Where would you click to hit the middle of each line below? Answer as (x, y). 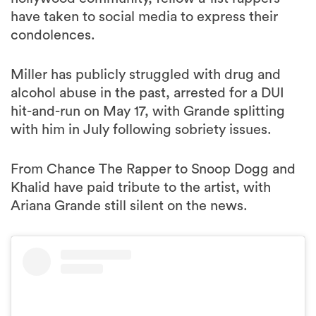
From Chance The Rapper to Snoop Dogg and (153, 169)
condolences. (53, 35)
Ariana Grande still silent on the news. (129, 206)
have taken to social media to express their (144, 17)
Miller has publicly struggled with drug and (146, 75)
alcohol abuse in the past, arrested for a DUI (147, 93)
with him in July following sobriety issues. (141, 130)
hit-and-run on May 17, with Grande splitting (148, 111)
